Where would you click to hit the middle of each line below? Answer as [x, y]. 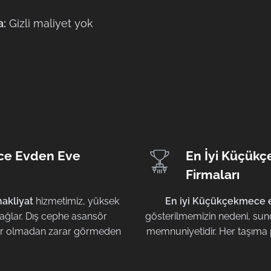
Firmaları [213, 175]
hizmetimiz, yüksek [76, 201]
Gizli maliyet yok [49, 24]
